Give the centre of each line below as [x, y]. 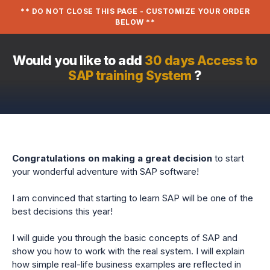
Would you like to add [79, 61]
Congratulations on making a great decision [112, 158]
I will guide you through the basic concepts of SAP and [125, 238]
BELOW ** [135, 22]
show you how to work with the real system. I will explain [128, 251]
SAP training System [131, 76]
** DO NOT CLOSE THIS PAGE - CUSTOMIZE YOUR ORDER [135, 11]
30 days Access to [201, 61]
